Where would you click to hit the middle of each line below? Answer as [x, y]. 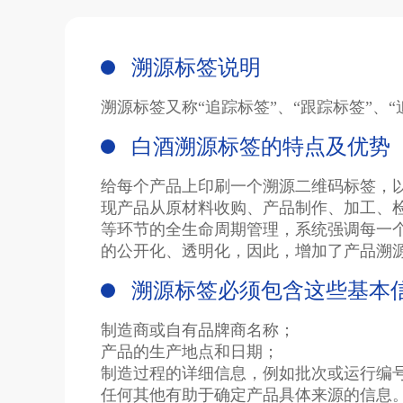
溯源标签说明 [196, 68]
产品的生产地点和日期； [190, 352]
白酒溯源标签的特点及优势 [261, 147]
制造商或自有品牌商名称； [198, 331]
